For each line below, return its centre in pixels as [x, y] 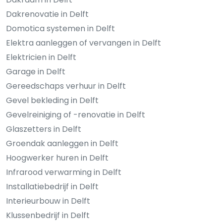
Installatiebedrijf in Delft [52, 187]
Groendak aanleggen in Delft [62, 144]
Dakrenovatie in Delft [47, 14]
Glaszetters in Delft [44, 129]
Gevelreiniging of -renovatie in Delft [76, 115]
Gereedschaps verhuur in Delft [66, 86]
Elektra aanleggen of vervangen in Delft [83, 43]
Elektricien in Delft [41, 57]
